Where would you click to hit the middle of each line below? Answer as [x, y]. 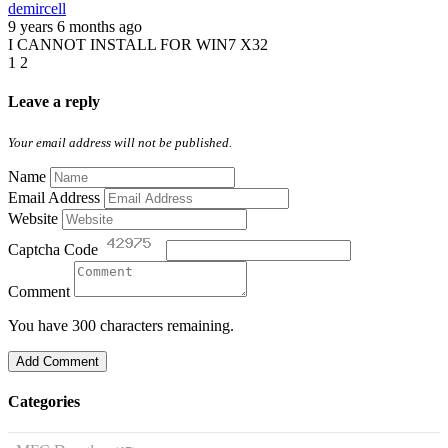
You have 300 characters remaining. [121, 325]
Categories [44, 401]
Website [33, 218]
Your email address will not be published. [120, 142]
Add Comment [57, 361]
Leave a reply [54, 102]
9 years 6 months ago [75, 27]
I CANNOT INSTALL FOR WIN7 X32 [138, 45]
